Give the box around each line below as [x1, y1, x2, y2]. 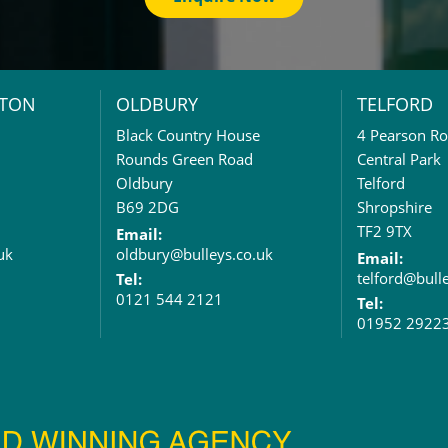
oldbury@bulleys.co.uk [116, 244, 273, 264]
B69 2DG [116, 197, 179, 217]
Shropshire [357, 197, 432, 217]
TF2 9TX [357, 221, 412, 241]
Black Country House [116, 125, 260, 145]
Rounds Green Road [116, 149, 253, 169]
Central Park [357, 149, 441, 169]
